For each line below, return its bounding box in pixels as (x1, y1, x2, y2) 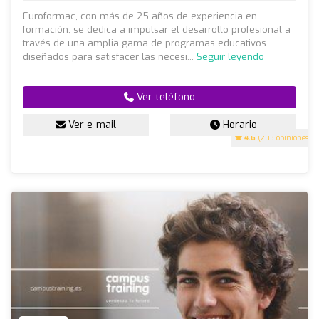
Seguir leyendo (197, 50, 264, 63)
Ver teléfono (134, 90, 195, 104)
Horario (219, 117, 257, 132)
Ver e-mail (66, 117, 116, 132)
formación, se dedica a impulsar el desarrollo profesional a (23, 23, 291, 36)
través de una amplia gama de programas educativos (23, 36, 266, 49)
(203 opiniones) (256, 132, 311, 142)
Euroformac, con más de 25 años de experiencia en (23, 9, 257, 22)
